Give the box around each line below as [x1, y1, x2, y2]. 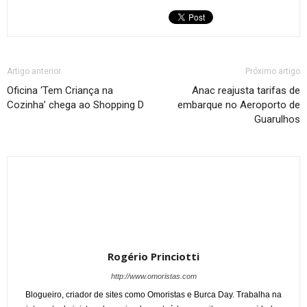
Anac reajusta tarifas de [192, 84, 300, 97]
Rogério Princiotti [108, 249, 199, 264]
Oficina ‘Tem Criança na [7, 84, 113, 97]
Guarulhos [254, 113, 300, 126]
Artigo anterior [7, 66, 61, 77]
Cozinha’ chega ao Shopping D [7, 99, 144, 112]
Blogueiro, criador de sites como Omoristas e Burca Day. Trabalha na [25, 290, 282, 300]
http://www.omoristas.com [110, 272, 197, 281]
